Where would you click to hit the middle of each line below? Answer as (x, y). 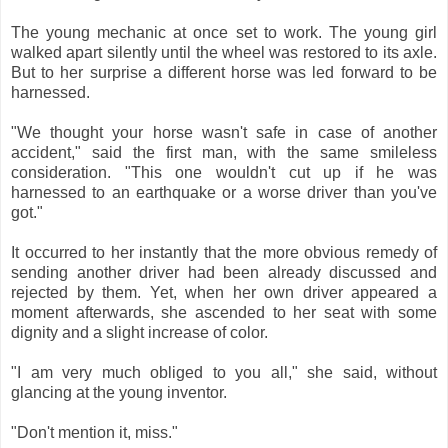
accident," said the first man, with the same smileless (224, 152)
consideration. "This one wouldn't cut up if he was (224, 172)
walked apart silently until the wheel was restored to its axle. (224, 52)
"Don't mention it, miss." (94, 432)
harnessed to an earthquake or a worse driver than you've (224, 192)
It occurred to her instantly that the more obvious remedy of (224, 252)
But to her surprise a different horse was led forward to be (224, 72)
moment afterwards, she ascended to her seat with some (224, 312)
